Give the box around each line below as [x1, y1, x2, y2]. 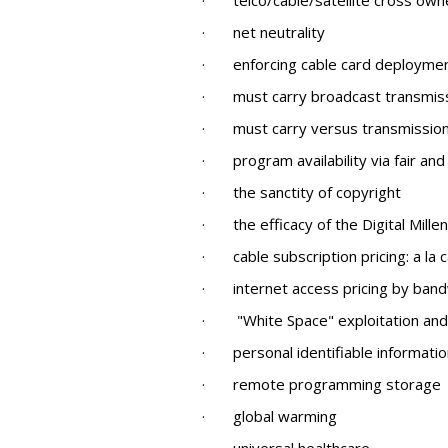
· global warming [202, 406, 337, 426]
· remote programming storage [202, 374, 441, 394]
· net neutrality [202, 22, 325, 42]
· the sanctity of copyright [202, 182, 401, 202]
